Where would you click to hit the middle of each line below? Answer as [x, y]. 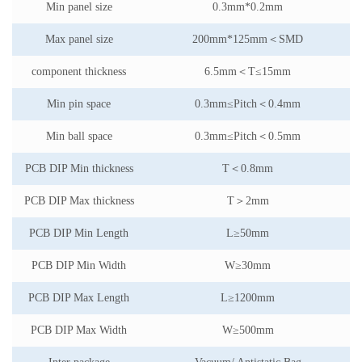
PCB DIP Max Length [79, 298]
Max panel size [79, 40]
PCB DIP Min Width [79, 266]
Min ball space [79, 137]
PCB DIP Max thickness [79, 201]
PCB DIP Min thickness [79, 169]
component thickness [79, 72]
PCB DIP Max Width [79, 330]
